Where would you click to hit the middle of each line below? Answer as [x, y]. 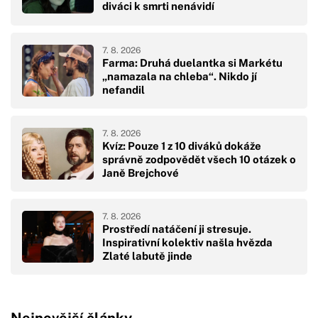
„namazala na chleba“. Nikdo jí [180, 77]
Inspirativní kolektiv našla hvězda [187, 243]
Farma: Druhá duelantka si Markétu [192, 63]
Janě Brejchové [141, 173]
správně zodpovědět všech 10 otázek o [199, 160]
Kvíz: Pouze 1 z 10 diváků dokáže [182, 146]
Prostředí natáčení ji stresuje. [177, 229]
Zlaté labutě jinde [147, 256]
